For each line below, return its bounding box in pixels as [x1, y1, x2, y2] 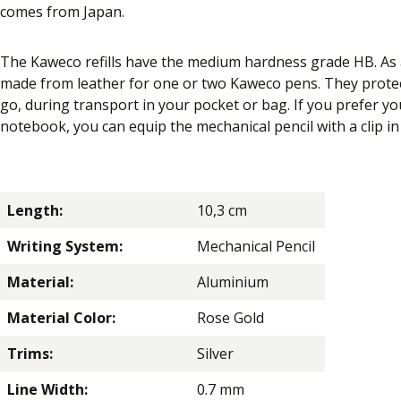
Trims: [7, 343, 53, 363]
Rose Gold [197, 307, 264, 328]
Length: [7, 200, 63, 220]
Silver [197, 343, 234, 363]
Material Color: [7, 307, 115, 328]
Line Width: [7, 379, 88, 399]
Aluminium [197, 271, 269, 292]
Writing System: [7, 235, 123, 256]
